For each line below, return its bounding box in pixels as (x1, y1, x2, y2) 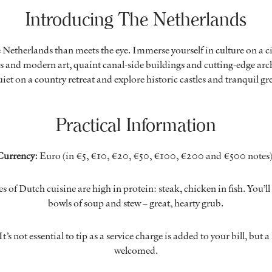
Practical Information (55, 113, 216, 136)
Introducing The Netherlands (25, 7, 246, 30)
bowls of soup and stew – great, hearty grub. (48, 195, 224, 209)
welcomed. (114, 243, 158, 257)
